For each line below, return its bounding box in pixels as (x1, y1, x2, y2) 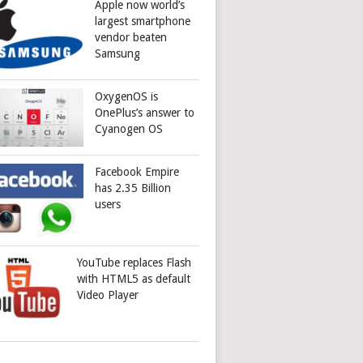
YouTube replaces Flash (77, 256, 192, 270)
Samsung (95, 46, 141, 60)
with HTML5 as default (77, 272, 191, 286)
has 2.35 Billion (95, 181, 172, 194)
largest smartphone (95, 14, 191, 28)
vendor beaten (95, 30, 168, 44)
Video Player (77, 288, 139, 302)
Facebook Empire (95, 164, 180, 178)
